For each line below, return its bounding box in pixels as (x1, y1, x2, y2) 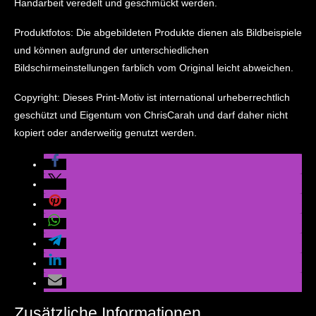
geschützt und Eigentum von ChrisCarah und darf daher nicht (13, 109, 288, 121)
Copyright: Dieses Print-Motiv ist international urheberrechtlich (13, 91, 290, 103)
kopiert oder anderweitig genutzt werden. (13, 126, 197, 138)
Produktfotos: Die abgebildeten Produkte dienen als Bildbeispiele (13, 26, 302, 38)
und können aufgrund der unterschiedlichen (13, 44, 209, 56)
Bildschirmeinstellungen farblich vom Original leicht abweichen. (13, 61, 293, 73)
